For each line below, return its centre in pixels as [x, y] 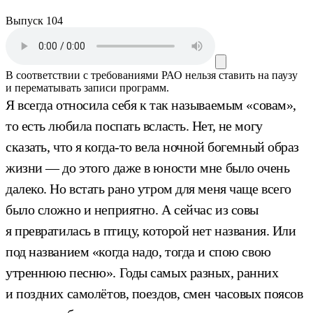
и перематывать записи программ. [87, 87]
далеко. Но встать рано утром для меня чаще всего [148, 188]
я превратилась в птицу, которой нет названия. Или [151, 230]
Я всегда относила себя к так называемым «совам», [151, 104]
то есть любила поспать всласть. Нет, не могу [134, 125]
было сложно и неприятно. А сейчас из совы [132, 209]
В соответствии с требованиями [82, 75]
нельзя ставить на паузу [241, 75]
